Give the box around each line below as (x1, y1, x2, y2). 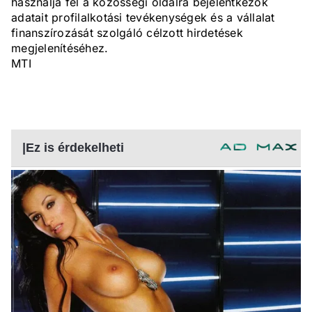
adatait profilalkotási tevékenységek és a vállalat (11, 10, 275, 25)
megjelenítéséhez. (11, 41, 109, 56)
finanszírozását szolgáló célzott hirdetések (11, 26, 243, 40)
